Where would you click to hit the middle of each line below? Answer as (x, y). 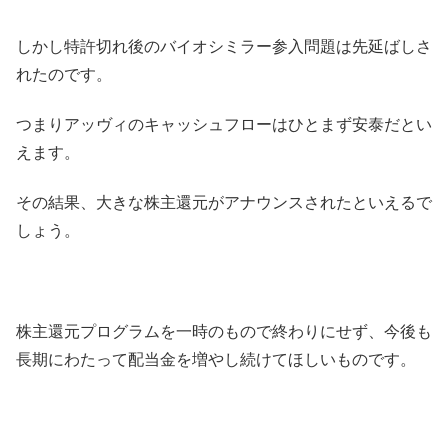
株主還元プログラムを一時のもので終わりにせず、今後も (224, 332)
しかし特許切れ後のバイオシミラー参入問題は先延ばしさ (224, 46)
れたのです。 (64, 74)
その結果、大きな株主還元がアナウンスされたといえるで (224, 203)
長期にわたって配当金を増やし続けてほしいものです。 (216, 360)
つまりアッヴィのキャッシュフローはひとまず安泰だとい (224, 125)
